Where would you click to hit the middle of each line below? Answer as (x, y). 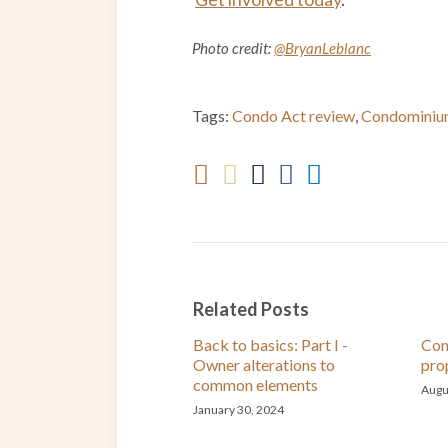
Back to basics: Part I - (271, 344)
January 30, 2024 (239, 409)
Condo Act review (293, 115)
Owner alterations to (264, 364)
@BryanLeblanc (322, 48)
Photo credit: (233, 48)
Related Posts (251, 309)
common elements (256, 384)
